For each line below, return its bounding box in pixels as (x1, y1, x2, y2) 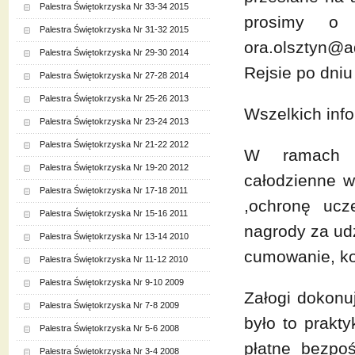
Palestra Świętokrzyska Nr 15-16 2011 (39, 208, 188, 218)
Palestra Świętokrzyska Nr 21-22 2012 (39, 139, 189, 149)
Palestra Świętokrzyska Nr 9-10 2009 (39, 277, 184, 287)
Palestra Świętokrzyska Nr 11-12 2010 (39, 254, 188, 264)
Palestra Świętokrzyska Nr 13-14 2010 (39, 231, 189, 241)
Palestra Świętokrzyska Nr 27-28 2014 (39, 71, 189, 80)
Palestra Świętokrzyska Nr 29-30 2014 (39, 48, 189, 57)
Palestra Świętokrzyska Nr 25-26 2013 (39, 94, 189, 103)
